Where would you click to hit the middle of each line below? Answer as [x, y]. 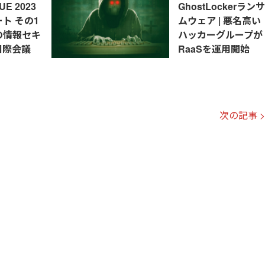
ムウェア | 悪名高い [219, 21]
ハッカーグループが [220, 35]
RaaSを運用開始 [214, 49]
